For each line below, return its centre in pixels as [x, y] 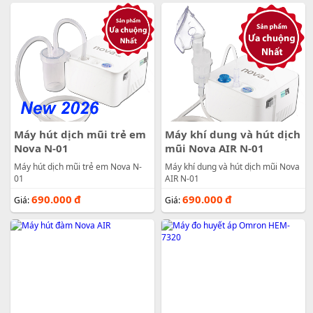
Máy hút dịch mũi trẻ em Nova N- [78, 167]
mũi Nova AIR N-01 [214, 148]
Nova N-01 [41, 148]
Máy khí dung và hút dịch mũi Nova [232, 167]
